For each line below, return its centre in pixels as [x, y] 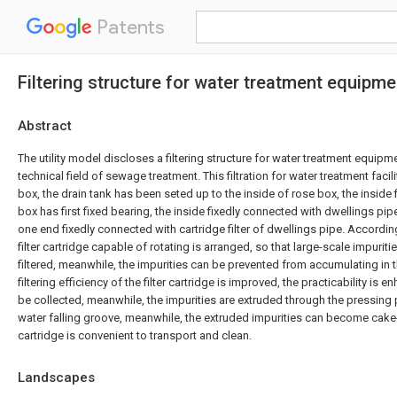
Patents [128, 27]
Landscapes [56, 378]
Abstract [45, 126]
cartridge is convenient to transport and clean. [135, 335]
